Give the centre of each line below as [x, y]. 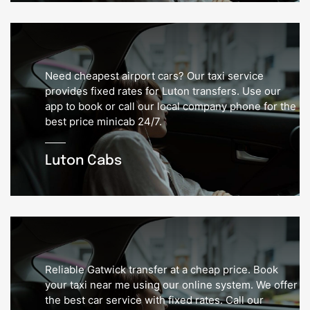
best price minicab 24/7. [103, 122]
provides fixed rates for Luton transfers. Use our [163, 91]
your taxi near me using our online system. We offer [171, 285]
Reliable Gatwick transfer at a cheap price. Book [162, 270]
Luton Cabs [83, 161]
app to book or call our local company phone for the [171, 107]
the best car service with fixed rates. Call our [154, 300]
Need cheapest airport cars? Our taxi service [154, 76]
